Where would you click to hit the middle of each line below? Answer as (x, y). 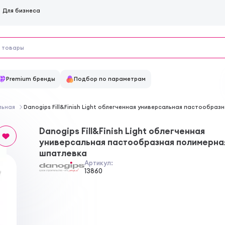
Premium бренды (30, 79)
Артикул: (98, 163)
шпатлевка (63, 153)
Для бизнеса (21, 11)
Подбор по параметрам (110, 79)
